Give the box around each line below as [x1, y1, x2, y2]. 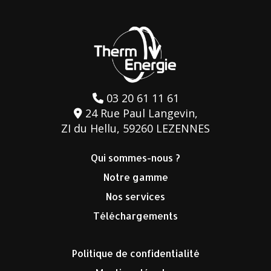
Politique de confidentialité [71, 247, 200, 260]
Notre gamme [103, 171, 168, 184]
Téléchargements [93, 209, 178, 223]
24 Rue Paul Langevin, [82, 106, 198, 121]
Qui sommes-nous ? [91, 151, 180, 165]
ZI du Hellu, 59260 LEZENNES [61, 121, 210, 136]
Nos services [106, 190, 165, 203]
